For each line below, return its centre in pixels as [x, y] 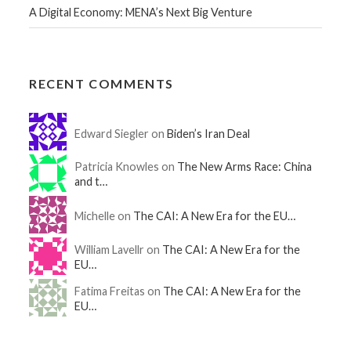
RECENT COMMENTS [102, 83]
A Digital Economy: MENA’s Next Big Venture [141, 12]
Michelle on [104, 215]
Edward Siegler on [121, 133]
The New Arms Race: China [245, 166]
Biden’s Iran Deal [209, 133]
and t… [91, 181]
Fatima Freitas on [119, 291]
